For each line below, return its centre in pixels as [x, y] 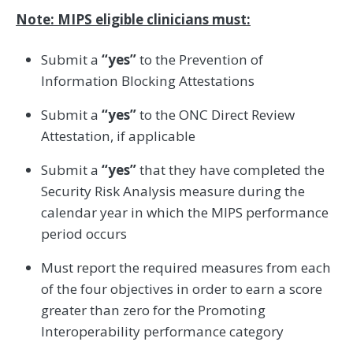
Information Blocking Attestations [148, 81]
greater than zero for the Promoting [153, 310]
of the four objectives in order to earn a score [182, 289]
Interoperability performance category [162, 332]
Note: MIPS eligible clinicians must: [133, 20]
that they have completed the [230, 170]
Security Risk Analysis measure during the [173, 191]
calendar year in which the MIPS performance [185, 213]
